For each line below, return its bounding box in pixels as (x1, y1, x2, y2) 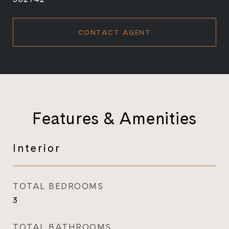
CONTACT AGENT (78, 27, 151, 37)
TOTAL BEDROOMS (13, 180, 103, 192)
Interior (13, 140, 61, 155)
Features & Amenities (32, 106, 197, 130)
